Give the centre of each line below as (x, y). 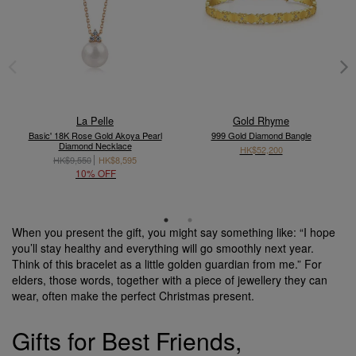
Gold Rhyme (261, 121)
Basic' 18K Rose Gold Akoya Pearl (95, 135)
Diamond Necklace (95, 146)
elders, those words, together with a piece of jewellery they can (170, 279)
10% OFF (96, 172)
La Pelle (95, 121)
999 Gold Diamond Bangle (261, 135)
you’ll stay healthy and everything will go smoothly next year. (163, 248)
